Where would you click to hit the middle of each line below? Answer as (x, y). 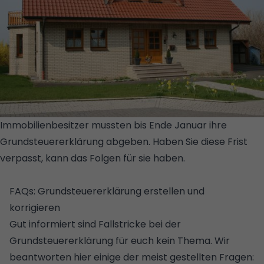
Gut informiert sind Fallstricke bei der (95, 224)
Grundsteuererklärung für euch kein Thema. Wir (120, 240)
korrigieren (35, 207)
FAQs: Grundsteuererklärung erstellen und (107, 191)
